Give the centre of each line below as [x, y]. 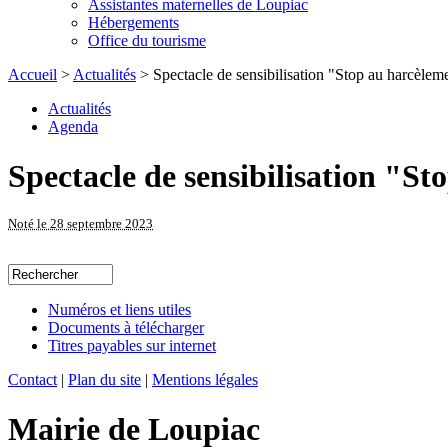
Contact [32, 380]
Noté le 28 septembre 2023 [80, 224]
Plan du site [104, 380]
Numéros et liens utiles [119, 310]
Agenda [73, 127]
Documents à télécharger [126, 328]
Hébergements [133, 23]
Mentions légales [205, 380]
